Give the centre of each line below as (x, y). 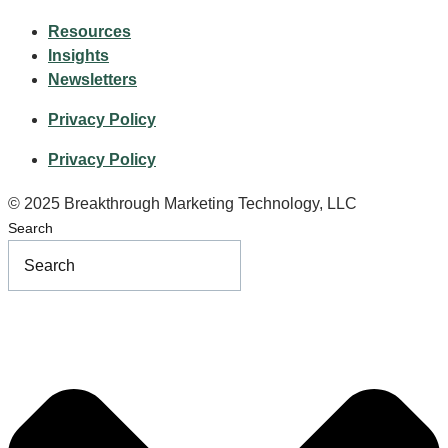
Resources (89, 31)
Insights (78, 55)
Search (30, 227)
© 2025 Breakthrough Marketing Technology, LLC (182, 203)
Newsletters (92, 79)
